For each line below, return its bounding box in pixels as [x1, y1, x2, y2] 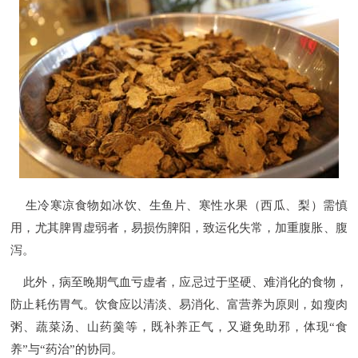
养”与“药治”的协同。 [10, 342, 124, 356]
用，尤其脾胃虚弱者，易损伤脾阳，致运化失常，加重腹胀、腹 [10, 221, 348, 235]
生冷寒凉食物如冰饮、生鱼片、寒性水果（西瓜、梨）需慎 [10, 199, 348, 213]
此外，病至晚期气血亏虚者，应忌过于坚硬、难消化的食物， [10, 275, 348, 288]
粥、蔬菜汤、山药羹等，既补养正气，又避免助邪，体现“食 [10, 320, 348, 333]
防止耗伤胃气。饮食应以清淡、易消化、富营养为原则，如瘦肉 [10, 297, 348, 311]
